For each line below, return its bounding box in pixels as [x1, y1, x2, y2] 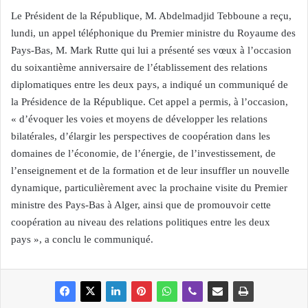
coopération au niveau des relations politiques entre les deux [11, 217, 270, 228]
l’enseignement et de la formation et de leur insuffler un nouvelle [11, 165, 289, 176]
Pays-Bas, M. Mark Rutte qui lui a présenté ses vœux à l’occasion [11, 45, 291, 56]
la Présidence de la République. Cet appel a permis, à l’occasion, [11, 96, 288, 107]
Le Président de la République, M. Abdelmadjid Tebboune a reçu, [11, 10, 291, 21]
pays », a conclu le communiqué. [11, 234, 153, 245]
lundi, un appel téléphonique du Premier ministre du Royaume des [11, 27, 296, 38]
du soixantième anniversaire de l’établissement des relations [11, 62, 267, 73]
